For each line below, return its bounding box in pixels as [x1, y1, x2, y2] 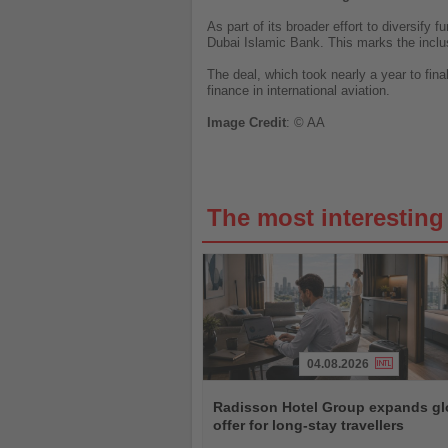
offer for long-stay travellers [213, 416, 404, 433]
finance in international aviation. [207, 83, 390, 99]
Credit [249, 115, 286, 131]
